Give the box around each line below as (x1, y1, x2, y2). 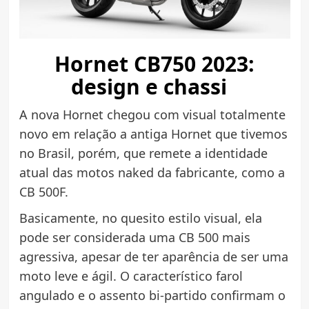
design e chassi (71, 72, 238, 101)
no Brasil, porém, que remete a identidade (19, 144, 268, 161)
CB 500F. (19, 183, 68, 200)
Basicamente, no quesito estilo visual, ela (19, 209, 262, 226)
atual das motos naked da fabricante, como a (19, 163, 285, 181)
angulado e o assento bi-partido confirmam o (19, 286, 286, 303)
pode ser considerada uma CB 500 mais (19, 228, 250, 246)
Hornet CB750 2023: (54, 49, 255, 78)
